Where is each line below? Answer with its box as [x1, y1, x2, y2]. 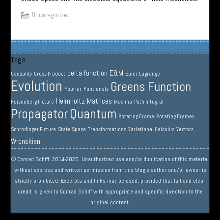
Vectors [176, 126, 194, 133]
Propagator [11, 105, 68, 122]
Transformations [88, 126, 127, 133]
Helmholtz [56, 96, 85, 106]
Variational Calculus [128, 126, 175, 133]
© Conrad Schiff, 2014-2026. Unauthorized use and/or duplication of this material [11, 155, 209, 163]
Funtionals [83, 85, 109, 92]
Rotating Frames [156, 113, 195, 120]
